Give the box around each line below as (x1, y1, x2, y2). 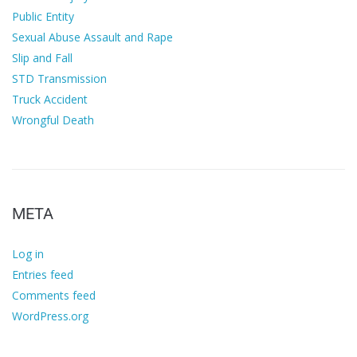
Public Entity (12, 9, 74, 25)
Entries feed (12, 267, 73, 283)
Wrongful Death (12, 112, 94, 128)
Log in (12, 246, 44, 262)
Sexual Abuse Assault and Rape (12, 29, 173, 45)
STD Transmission (12, 71, 107, 87)
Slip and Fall (12, 50, 73, 66)
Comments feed (12, 288, 96, 304)
